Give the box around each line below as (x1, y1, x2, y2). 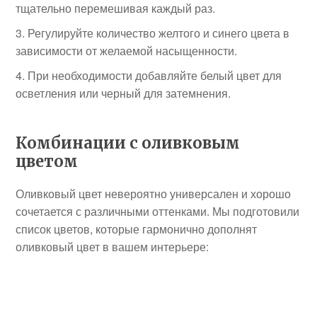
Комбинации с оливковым (16, 133, 241, 153)
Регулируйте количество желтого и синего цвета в (28, 25, 290, 41)
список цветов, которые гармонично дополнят (16, 221, 258, 237)
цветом (16, 151, 79, 171)
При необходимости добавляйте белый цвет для (28, 67, 282, 83)
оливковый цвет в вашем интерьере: (16, 238, 209, 255)
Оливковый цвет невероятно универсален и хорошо (16, 185, 292, 202)
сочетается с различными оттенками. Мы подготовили (16, 203, 300, 219)
